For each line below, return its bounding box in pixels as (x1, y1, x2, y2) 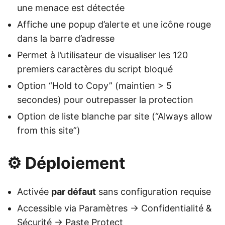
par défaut (51, 186, 96, 197)
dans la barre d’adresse (17, 33, 115, 44)
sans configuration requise (96, 186, 211, 197)
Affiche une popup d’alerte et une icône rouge (17, 19, 211, 30)
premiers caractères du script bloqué (17, 64, 173, 75)
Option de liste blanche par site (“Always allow (17, 111, 212, 122)
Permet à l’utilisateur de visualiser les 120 (17, 50, 188, 61)
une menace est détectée (17, 3, 125, 14)
